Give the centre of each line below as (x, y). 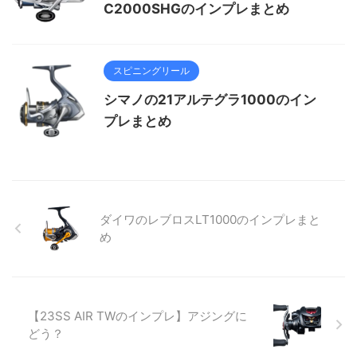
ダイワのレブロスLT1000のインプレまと (210, 219)
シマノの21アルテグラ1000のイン (210, 99)
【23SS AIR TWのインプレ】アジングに (137, 316)
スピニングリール (151, 70)
